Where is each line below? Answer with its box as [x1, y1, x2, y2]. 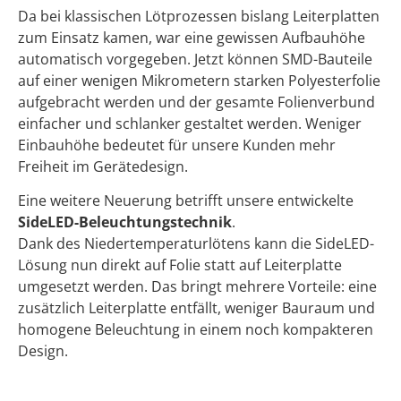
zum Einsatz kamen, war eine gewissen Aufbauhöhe [18, 27, 365, 47]
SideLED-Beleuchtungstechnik [18, 212, 232, 233]
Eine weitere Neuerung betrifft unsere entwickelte [18, 191, 354, 211]
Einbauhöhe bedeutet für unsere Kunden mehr [18, 134, 336, 155]
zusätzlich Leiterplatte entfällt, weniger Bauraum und [18, 298, 375, 319]
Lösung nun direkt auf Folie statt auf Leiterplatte [18, 255, 342, 276]
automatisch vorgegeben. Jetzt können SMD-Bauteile [18, 48, 372, 69]
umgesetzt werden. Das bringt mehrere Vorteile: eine [18, 277, 377, 297]
